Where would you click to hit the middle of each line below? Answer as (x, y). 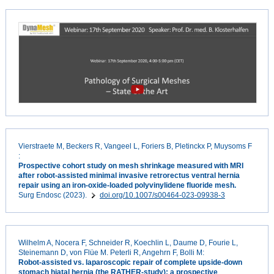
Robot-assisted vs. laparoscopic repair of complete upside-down (130, 263)
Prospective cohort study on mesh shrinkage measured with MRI (131, 166)
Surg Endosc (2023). (53, 195)
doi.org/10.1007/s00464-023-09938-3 (162, 195)
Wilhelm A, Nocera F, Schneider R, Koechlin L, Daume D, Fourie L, (128, 243)
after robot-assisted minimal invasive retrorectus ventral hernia (129, 176)
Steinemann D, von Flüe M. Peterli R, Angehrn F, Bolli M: (112, 253)
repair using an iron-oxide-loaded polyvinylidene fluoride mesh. (127, 186)
